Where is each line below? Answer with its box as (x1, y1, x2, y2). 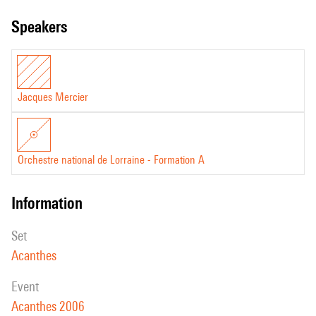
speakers (20, 17, 67, 36)
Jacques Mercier (18, 90, 88, 104)
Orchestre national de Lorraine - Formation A (18, 153, 205, 166)
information (16, 193, 83, 212)
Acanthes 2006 (11, 298, 85, 314)
